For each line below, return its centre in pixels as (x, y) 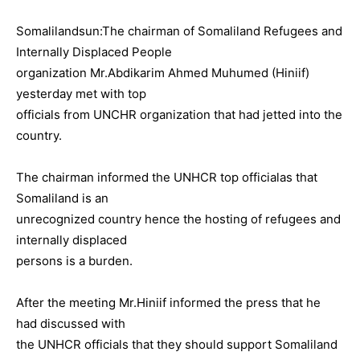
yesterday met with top (81, 94)
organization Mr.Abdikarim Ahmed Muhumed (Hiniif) (163, 73)
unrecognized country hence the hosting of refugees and (178, 219)
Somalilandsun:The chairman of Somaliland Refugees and (179, 31)
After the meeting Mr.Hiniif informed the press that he (168, 303)
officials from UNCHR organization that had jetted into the (179, 115)
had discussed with (71, 323)
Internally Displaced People (94, 52)
